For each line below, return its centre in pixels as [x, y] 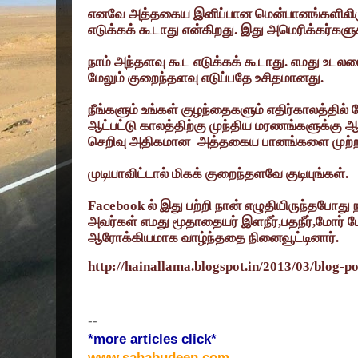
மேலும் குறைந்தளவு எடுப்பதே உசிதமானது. [206, 78]
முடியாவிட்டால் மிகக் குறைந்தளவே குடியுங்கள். [218, 173]
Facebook [118, 205]
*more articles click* [152, 339]
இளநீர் [258, 221]
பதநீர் [297, 221]
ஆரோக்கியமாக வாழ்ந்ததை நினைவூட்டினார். [213, 237]
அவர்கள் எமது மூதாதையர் [163, 221]
